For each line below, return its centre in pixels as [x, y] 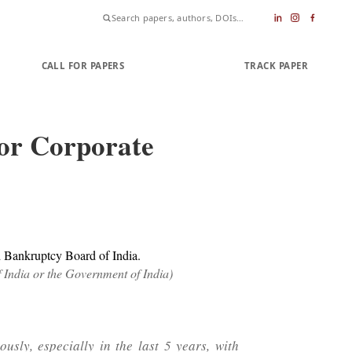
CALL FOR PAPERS [83, 65]
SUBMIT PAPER [184, 65]
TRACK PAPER [276, 65]
